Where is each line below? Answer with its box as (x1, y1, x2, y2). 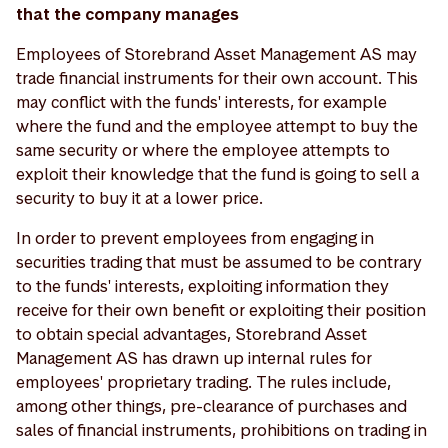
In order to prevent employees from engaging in (16, 227, 374, 249)
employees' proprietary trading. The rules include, (16, 371, 391, 393)
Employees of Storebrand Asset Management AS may (16, 43, 417, 65)
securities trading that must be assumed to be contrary (16, 251, 422, 273)
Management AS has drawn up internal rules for (16, 347, 372, 369)
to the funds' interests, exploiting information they (16, 275, 389, 297)
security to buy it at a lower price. (16, 187, 267, 209)
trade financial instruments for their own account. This (16, 67, 418, 89)
